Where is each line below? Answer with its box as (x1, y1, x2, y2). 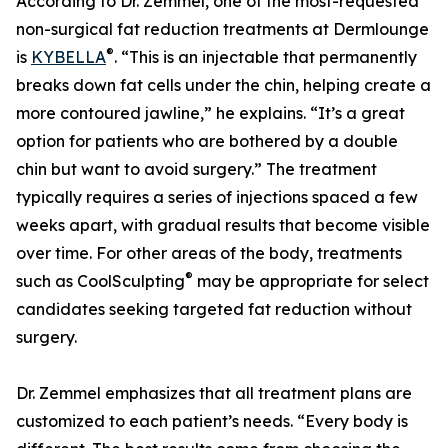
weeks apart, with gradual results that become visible (16, 215, 430, 236)
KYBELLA (31, 47, 106, 68)
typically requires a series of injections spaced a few (16, 187, 418, 208)
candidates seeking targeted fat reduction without (16, 299, 412, 320)
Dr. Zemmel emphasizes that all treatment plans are (16, 383, 412, 404)
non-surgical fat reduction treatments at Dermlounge (16, 19, 429, 40)
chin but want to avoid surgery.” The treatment (16, 159, 377, 180)
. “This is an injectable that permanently (114, 47, 417, 68)
